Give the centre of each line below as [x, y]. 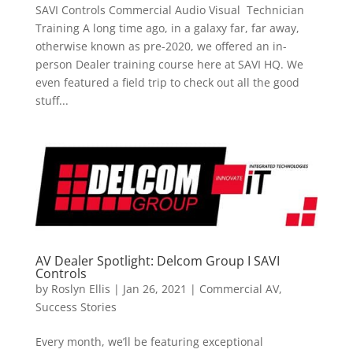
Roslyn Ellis [80, 289]
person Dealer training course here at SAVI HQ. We [169, 65]
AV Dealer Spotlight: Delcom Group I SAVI [157, 261]
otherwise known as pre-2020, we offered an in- [161, 46]
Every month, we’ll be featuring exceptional [149, 342]
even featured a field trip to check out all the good [167, 83]
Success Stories [76, 307]
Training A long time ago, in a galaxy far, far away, [167, 28]
